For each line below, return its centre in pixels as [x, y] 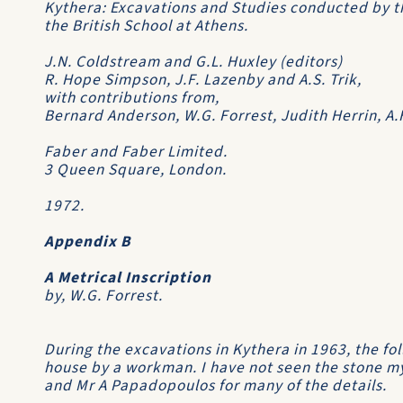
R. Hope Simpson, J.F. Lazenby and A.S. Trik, [203, 80]
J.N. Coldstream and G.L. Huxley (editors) [193, 62]
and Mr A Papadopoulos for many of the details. [215, 385]
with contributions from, [132, 98]
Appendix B [87, 242]
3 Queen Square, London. [135, 170]
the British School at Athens [144, 26]
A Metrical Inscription [128, 278]
